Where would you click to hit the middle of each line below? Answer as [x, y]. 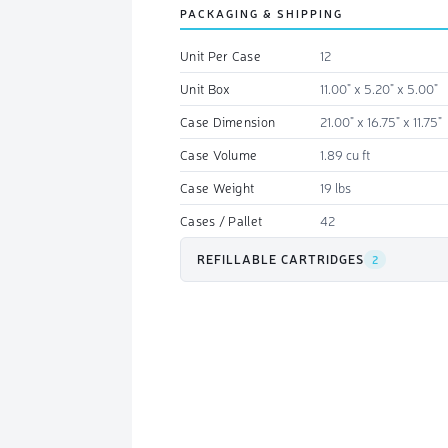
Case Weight [217, 187]
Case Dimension [228, 121]
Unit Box [205, 88]
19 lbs [335, 187]
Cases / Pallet [221, 220]
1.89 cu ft [345, 154]
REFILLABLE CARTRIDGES [280, 259]
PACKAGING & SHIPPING [261, 13]
